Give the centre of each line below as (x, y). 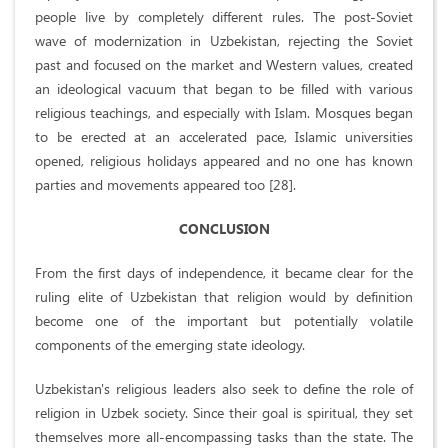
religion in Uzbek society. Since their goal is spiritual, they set (224, 413)
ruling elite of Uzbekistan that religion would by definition (224, 297)
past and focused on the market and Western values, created (224, 65)
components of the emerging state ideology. (170, 345)
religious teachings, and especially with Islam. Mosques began (224, 113)
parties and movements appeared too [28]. (165, 185)
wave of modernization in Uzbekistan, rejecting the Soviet (224, 41)
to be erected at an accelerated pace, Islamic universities (224, 137)
